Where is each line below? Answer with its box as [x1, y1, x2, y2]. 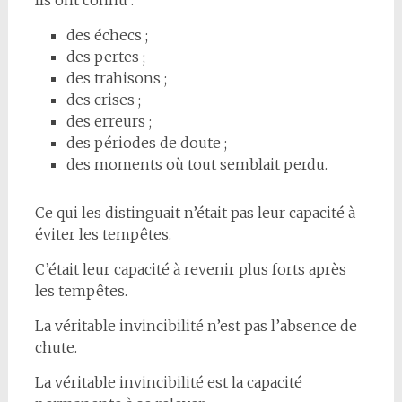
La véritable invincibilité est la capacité [34, 372, 302, 391]
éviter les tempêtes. [34, 224, 171, 243]
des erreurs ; [66, 111, 152, 130]
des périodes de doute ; [66, 133, 227, 152]
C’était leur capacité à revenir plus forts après [34, 259, 346, 278]
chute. [34, 337, 77, 356]
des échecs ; [66, 25, 148, 44]
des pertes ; [66, 47, 145, 66]
